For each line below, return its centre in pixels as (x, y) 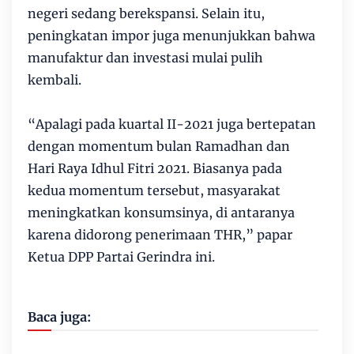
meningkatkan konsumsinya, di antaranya (161, 213)
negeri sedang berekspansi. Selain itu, (146, 13)
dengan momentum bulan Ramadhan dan (159, 146)
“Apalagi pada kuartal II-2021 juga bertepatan (172, 124)
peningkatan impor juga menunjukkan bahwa (171, 36)
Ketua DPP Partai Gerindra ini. (121, 257)
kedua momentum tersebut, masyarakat (154, 190)
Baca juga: (59, 317)
